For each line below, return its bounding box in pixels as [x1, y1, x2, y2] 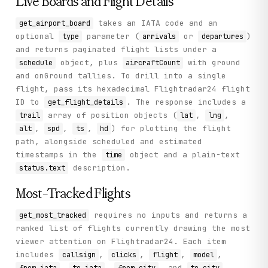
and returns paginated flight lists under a [16, 44, 217, 54]
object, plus [55, 57, 123, 68]
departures [201, 31, 243, 41]
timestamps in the [16, 149, 102, 160]
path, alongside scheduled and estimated [16, 136, 203, 147]
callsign [62, 250, 96, 260]
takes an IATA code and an [93, 17, 218, 28]
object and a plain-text [124, 149, 240, 160]
